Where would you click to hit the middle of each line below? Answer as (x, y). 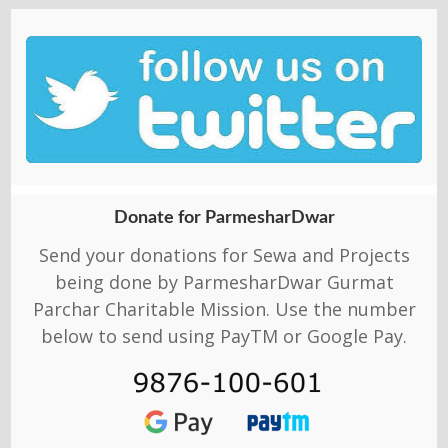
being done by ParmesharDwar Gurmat (224, 281)
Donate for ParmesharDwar (224, 217)
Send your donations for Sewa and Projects (224, 254)
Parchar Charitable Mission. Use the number (224, 308)
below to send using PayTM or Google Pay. (224, 335)
